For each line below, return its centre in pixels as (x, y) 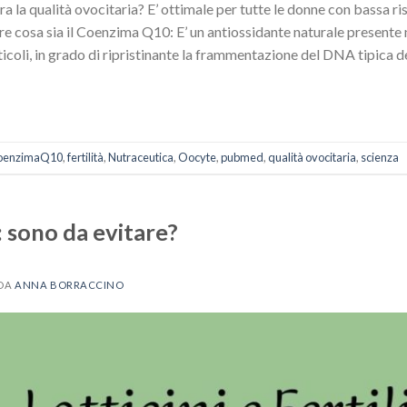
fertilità (85, 157)
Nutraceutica (141, 157)
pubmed (242, 157)
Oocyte (197, 157)
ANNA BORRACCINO (69, 285)
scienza (380, 157)
